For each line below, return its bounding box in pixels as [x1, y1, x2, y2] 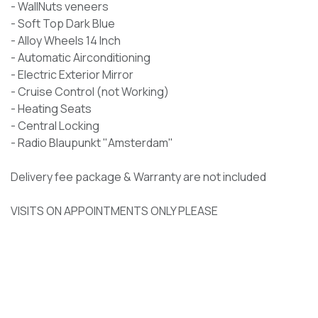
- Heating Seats [11, 100, 92, 116]
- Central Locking [11, 117, 99, 133]
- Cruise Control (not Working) [11, 83, 169, 99]
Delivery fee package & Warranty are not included [11, 168, 266, 185]
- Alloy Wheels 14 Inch [11, 32, 121, 48]
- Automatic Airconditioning [11, 49, 150, 65]
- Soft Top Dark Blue [11, 15, 115, 31]
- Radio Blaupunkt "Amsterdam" [11, 134, 173, 150]
